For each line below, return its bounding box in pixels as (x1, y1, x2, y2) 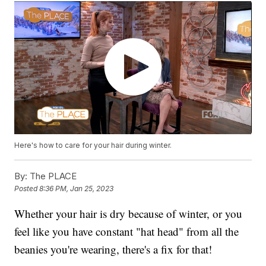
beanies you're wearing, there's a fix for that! (14, 242, 213, 257)
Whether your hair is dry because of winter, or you (14, 206, 243, 221)
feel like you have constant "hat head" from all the (14, 224, 239, 239)
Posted (14, 184, 40, 194)
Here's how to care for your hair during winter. (14, 141, 172, 150)
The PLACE (27, 170, 77, 182)
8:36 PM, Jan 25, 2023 (39, 184, 114, 194)
